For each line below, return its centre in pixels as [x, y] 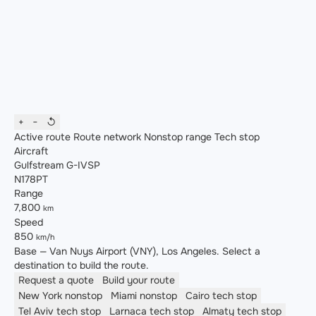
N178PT [31, 180]
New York [42, 296]
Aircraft [31, 151]
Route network [106, 137]
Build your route [139, 280]
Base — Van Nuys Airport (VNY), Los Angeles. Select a [137, 251]
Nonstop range [176, 137]
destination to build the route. [81, 266]
